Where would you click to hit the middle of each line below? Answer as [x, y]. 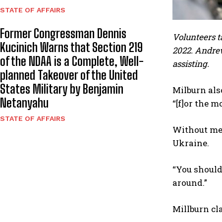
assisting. [191, 64]
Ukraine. [191, 143]
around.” [190, 183]
